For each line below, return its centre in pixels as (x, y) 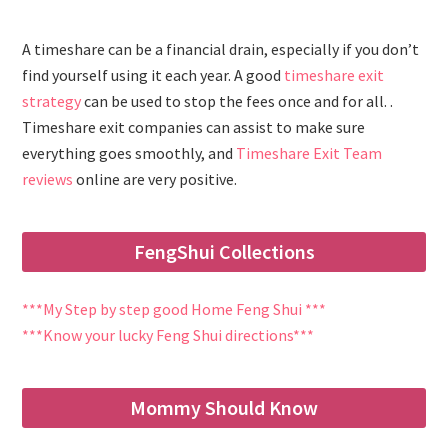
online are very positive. (155, 179)
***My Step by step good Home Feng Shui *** (174, 309)
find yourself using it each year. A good (153, 75)
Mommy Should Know (224, 408)
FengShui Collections (224, 252)
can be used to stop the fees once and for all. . (239, 101)
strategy (53, 101)
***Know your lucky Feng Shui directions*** (168, 335)
